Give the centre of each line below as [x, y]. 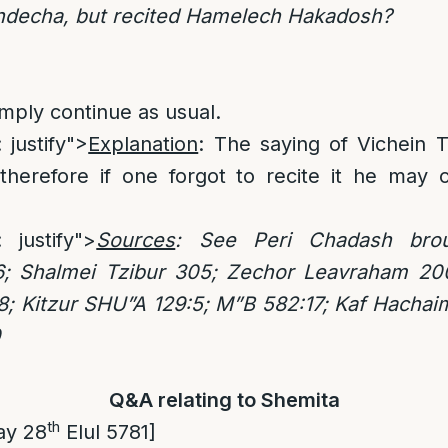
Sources [136, 240]
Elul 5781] [108, 432]
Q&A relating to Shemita [224, 400]
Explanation [143, 144]
